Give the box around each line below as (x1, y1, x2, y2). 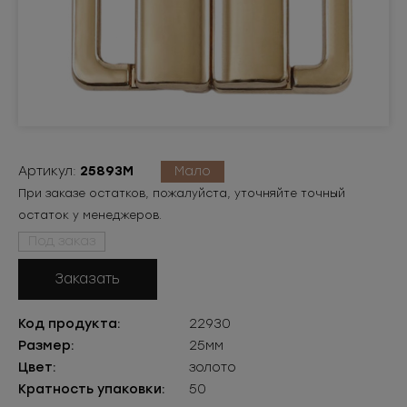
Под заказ (28, 233, 95, 249)
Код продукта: (18, 316, 121, 332)
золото (189, 360, 236, 375)
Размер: (18, 338, 74, 353)
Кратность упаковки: (18, 382, 165, 397)
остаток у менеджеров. (18, 209, 162, 222)
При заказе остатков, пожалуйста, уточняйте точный (18, 187, 345, 200)
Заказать (55, 271, 120, 287)
